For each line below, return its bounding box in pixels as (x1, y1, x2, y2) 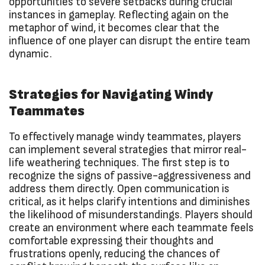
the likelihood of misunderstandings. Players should (9, 209, 253, 221)
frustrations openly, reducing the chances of (9, 248, 220, 260)
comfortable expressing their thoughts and (9, 235, 214, 247)
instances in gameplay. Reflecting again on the (9, 9, 229, 21)
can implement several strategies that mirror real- (9, 144, 247, 156)
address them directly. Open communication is (9, 183, 230, 195)
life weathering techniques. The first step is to (9, 157, 230, 169)
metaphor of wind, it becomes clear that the (9, 22, 219, 34)
